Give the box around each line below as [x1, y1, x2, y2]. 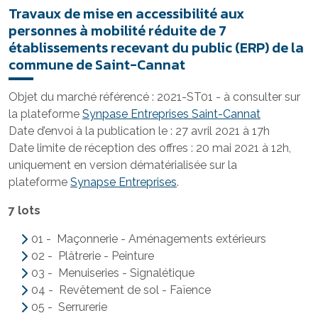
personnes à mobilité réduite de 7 [9, 20, 226, 41]
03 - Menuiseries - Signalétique [31, 266, 194, 280]
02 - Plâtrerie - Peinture [31, 249, 154, 263]
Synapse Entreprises [70, 175, 177, 189]
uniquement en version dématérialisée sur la [9, 158, 237, 172]
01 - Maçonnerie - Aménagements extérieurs [31, 232, 266, 246]
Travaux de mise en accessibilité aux [9, 3, 244, 24]
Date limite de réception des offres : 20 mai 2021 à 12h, [9, 141, 291, 155]
